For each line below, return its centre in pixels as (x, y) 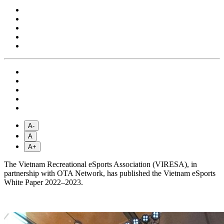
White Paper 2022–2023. (43, 182)
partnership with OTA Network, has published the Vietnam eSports (110, 173)
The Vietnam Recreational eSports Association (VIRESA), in (100, 164)
